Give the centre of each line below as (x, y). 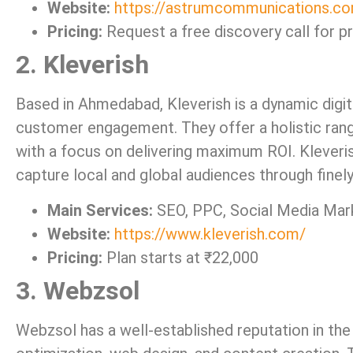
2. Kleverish (82, 65)
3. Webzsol (78, 290)
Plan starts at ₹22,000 (180, 257)
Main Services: (100, 210)
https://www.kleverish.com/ (210, 234)
